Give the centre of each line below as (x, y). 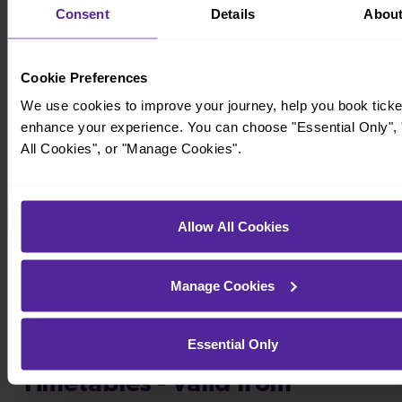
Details (233, 13)
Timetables (83, 218)
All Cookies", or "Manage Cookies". (131, 148)
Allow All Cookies (233, 226)
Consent (82, 13)
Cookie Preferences (84, 77)
